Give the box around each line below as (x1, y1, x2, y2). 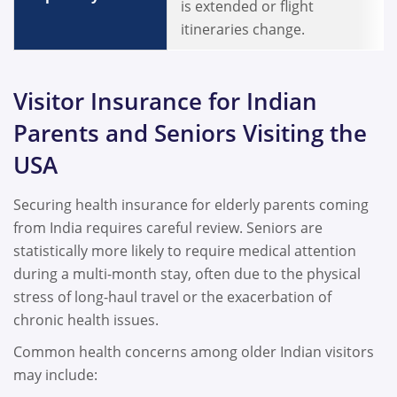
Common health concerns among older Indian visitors (13, 341, 374, 362)
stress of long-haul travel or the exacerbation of (13, 287, 331, 307)
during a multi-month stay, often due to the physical (13, 264, 361, 284)
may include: (13, 364, 101, 385)
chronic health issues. (13, 310, 162, 331)
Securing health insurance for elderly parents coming (13, 195, 369, 215)
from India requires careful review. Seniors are (13, 218, 323, 238)
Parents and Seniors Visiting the (13, 117, 367, 150)
